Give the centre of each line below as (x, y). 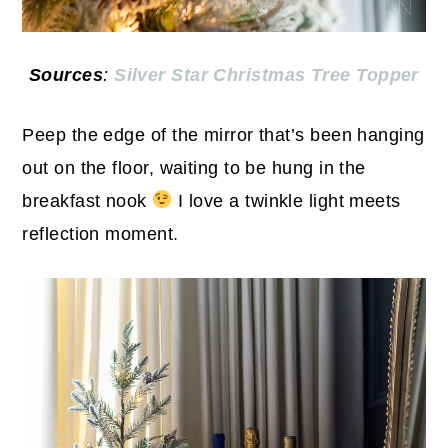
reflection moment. (100, 233)
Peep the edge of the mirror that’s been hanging (223, 134)
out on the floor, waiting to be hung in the (194, 167)
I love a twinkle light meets (286, 200)
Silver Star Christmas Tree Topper (266, 74)
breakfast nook (87, 200)
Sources (66, 74)
